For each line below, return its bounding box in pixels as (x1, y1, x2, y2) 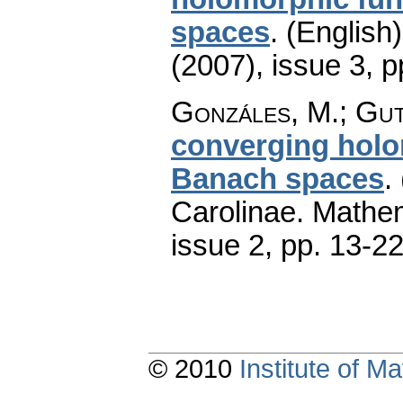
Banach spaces (171, 162, 384, 195)
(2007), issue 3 (171, 49, 365, 82)
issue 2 (171, 228, 264, 262)
